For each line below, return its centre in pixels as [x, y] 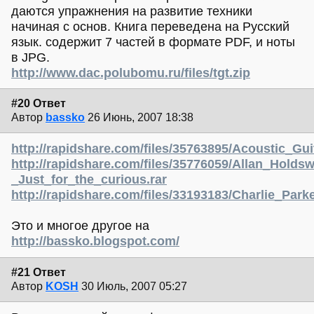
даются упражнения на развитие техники [132, 11]
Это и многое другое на [80, 226]
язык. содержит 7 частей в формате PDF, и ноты [153, 42]
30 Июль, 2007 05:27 [134, 286]
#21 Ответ [39, 272]
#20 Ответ [39, 103]
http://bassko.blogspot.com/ [95, 241]
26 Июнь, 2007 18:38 [141, 117]
